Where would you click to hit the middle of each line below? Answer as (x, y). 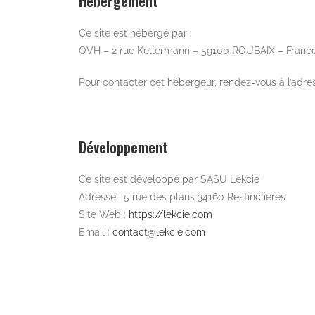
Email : (95, 232)
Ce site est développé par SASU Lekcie (169, 179)
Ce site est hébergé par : (135, 33)
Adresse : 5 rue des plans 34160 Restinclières (182, 197)
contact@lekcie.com (159, 232)
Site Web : (102, 214)
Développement (123, 147)
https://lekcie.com (169, 214)
